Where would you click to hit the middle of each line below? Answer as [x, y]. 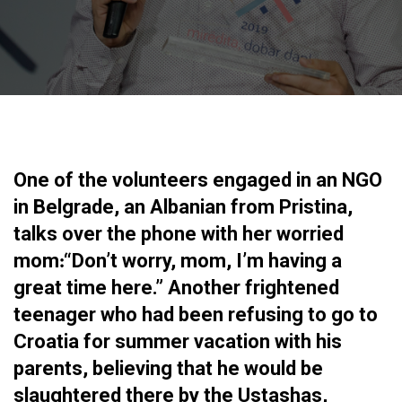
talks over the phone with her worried [179, 234]
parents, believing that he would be [168, 368]
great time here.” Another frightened [176, 288]
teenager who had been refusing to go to [196, 315]
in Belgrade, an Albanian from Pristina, [183, 207]
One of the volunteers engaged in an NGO [198, 180]
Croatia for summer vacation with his [178, 341]
